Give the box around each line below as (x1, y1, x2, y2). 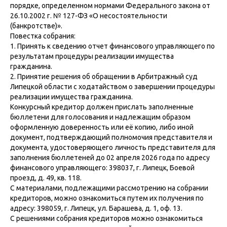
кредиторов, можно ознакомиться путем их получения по (10, 194, 204, 202)
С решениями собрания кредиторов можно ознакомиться (10, 214, 203, 222)
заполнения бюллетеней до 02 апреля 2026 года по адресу (10, 154, 210, 162)
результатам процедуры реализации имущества (10, 52, 174, 60)
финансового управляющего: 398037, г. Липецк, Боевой (10, 164, 195, 172)
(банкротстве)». (10, 22, 62, 30)
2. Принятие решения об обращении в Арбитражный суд (10, 72, 198, 81)
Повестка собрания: (10, 32, 75, 40)
